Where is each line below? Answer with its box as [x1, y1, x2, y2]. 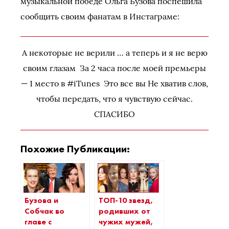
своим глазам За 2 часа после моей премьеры [23, 63, 206, 73]
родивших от [99, 205, 150, 216]
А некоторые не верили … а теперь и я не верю [21, 48, 208, 58]
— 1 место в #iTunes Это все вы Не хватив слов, [21, 78, 208, 88]
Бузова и [25, 195, 58, 205]
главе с [25, 216, 52, 227]
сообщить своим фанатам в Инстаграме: [20, 11, 179, 21]
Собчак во [25, 205, 64, 216]
